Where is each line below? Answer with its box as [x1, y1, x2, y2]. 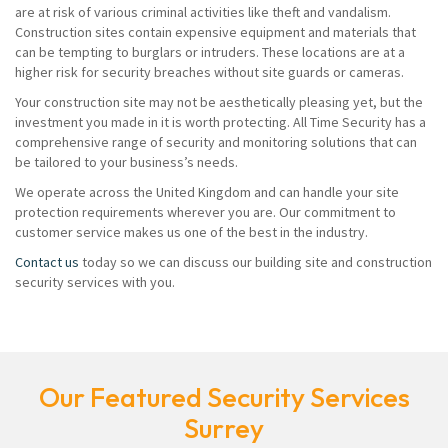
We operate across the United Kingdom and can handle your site [15, 183, 399, 202]
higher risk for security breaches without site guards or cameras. [15, 63, 404, 82]
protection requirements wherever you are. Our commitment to [15, 203, 396, 222]
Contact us [15, 253, 79, 272]
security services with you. [15, 273, 175, 292]
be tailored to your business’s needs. [15, 153, 238, 172]
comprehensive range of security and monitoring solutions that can [15, 133, 417, 152]
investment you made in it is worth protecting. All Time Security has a [15, 113, 426, 132]
